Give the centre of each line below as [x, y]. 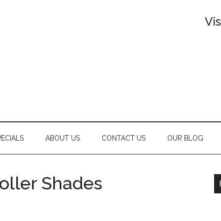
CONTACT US [124, 138]
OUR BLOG [185, 138]
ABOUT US [63, 138]
